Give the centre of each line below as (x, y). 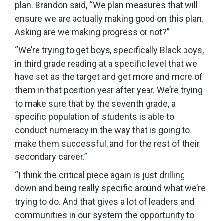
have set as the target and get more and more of (109, 76)
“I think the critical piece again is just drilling (100, 175)
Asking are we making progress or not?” (92, 32)
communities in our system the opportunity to (105, 215)
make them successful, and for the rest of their (107, 143)
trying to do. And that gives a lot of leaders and (105, 201)
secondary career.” (51, 156)
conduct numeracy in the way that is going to (102, 130)
